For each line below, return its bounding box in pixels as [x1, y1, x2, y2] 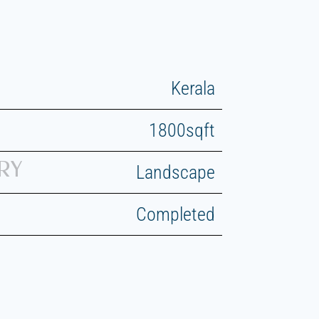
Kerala [171, 78, 216, 100]
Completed [136, 204, 216, 226]
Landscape [136, 162, 216, 184]
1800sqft [149, 120, 216, 142]
